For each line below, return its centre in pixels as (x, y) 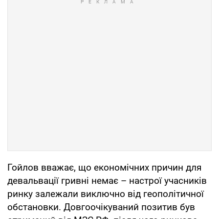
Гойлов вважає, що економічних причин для (104, 168)
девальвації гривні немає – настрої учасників (107, 181)
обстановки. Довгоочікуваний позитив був (101, 207)
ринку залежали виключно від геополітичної (106, 194)
